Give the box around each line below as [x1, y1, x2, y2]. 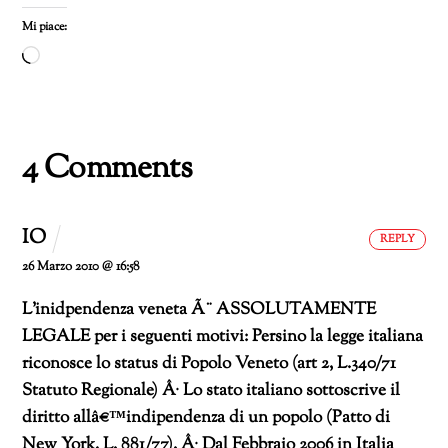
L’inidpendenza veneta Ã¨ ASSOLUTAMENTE [22, 297, 377, 322]
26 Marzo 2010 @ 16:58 [22, 256, 141, 276]
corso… [39, 100, 92, 125]
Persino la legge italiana [248, 324, 424, 349]
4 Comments [22, 146, 193, 193]
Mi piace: [22, 18, 68, 37]
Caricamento [39, 46, 136, 71]
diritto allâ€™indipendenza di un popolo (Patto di [22, 405, 391, 430]
